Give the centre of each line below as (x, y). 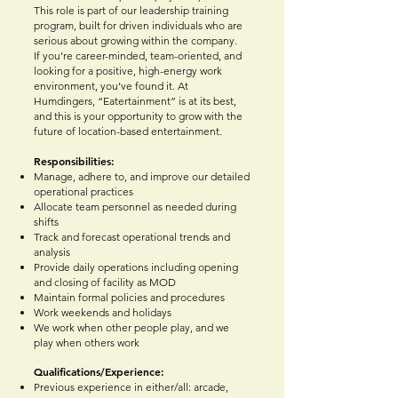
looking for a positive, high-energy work (128, 71)
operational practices (84, 192)
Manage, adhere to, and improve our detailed (142, 177)
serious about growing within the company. (135, 41)
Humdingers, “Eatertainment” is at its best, (135, 101)
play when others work (87, 343)
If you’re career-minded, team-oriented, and (138, 56)
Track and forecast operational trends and (132, 237)
